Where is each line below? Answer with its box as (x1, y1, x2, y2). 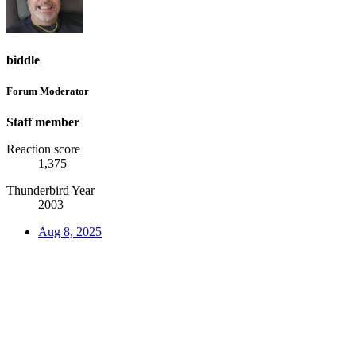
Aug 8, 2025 (38, 225, 102, 239)
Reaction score (6, 142, 80, 157)
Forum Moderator (6, 84, 89, 97)
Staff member (6, 115, 79, 130)
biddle (6, 52, 40, 67)
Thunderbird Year (6, 184, 95, 198)
